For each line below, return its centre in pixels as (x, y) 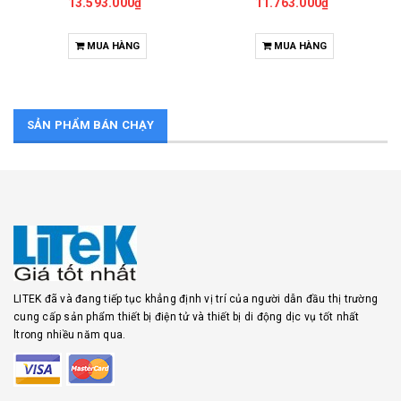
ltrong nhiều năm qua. (70, 335)
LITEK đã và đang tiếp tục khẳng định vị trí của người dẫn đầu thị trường (196, 299)
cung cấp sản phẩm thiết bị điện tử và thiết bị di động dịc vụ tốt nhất (187, 317)
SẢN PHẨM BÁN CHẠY (91, 125)
